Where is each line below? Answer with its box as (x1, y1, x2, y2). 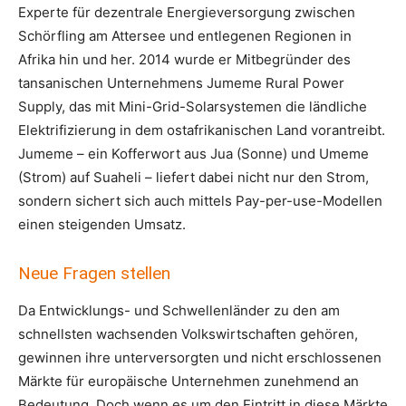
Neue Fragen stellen (18, 263, 170, 284)
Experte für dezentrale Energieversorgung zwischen (18, 4, 355, 21)
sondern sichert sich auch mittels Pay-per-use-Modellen (18, 192, 382, 209)
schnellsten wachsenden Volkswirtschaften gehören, (18, 325, 358, 343)
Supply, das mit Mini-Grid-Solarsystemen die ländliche (18, 98, 367, 115)
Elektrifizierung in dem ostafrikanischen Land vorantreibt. (18, 121, 385, 139)
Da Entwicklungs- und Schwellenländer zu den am (18, 302, 340, 319)
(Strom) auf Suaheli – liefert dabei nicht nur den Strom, (18, 169, 369, 186)
